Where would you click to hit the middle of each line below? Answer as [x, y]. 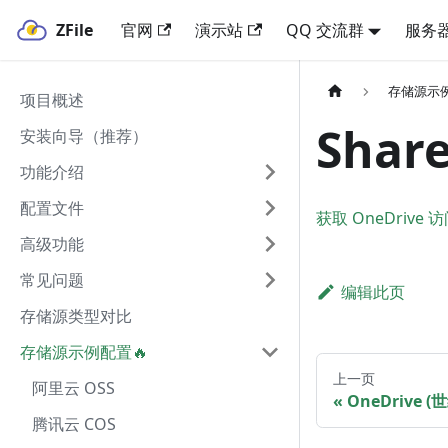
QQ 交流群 [324, 30]
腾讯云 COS [74, 424]
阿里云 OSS [73, 388]
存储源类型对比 [76, 316]
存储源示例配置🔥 [84, 352]
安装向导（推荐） [84, 136]
